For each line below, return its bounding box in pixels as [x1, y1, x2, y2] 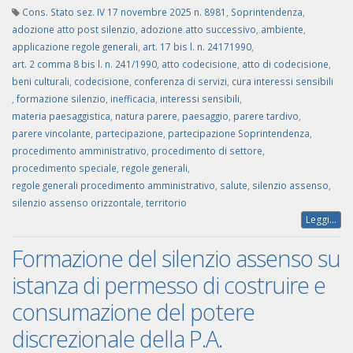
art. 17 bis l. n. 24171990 [143, 40, 251, 54]
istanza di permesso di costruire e [12, 269, 325, 301]
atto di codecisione [242, 58, 329, 71]
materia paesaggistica [12, 110, 110, 123]
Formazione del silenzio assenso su [12, 243, 340, 274]
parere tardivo [233, 110, 299, 123]
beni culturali [12, 75, 69, 88]
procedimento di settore [151, 144, 262, 158]
